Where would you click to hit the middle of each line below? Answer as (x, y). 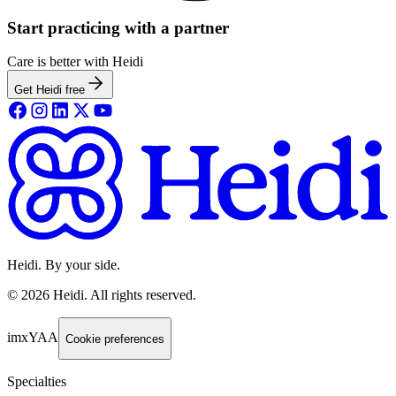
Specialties (37, 381)
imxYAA (33, 338)
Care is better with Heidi (75, 62)
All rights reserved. (143, 295)
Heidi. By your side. (64, 265)
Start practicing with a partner (118, 27)
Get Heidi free (49, 90)
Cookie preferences (115, 339)
